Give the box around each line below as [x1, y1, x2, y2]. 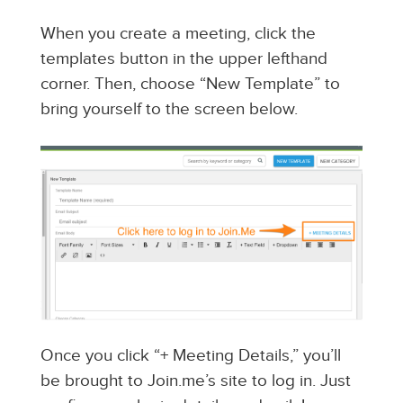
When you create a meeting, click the [40, 23, 316, 45]
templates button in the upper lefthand [40, 49, 327, 70]
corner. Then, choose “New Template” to [40, 74, 340, 95]
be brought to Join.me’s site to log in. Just [40, 371, 351, 392]
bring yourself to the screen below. [40, 99, 298, 121]
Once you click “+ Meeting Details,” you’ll [40, 345, 341, 367]
